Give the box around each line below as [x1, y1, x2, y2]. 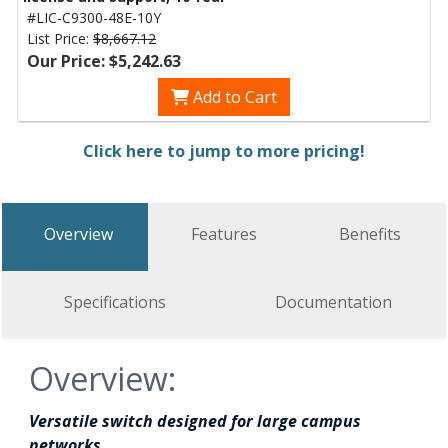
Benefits [339, 223, 401, 245]
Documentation [275, 291, 392, 313]
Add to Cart [189, 86, 277, 108]
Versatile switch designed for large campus [29, 410, 361, 432]
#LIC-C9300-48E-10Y [27, 8, 161, 27]
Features [191, 223, 257, 245]
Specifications [63, 291, 166, 313]
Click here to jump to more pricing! [83, 140, 365, 162]
